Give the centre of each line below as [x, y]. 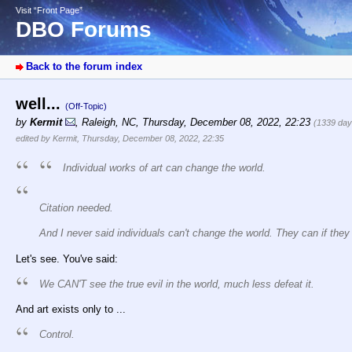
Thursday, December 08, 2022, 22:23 [228, 123]
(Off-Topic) [86, 106]
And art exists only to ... [71, 309]
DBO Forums [84, 30]
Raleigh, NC [109, 123]
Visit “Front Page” [49, 10]
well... [40, 104]
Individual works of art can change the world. [164, 168]
